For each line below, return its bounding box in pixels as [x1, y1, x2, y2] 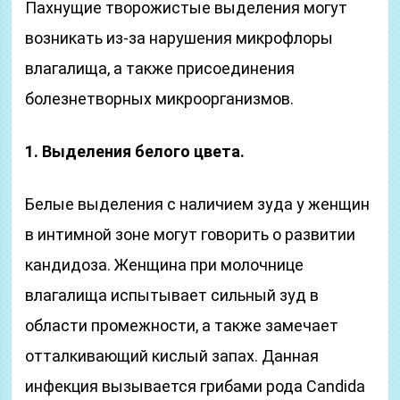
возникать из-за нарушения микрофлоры [25, 29, 334, 47]
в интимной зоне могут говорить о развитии [25, 225, 356, 244]
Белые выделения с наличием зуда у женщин [25, 195, 371, 213]
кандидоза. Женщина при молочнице [25, 255, 304, 274]
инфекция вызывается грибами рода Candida [25, 377, 366, 396]
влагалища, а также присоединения [25, 59, 296, 78]
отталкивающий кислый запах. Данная [25, 346, 320, 365]
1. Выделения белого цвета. [25, 142, 246, 161]
